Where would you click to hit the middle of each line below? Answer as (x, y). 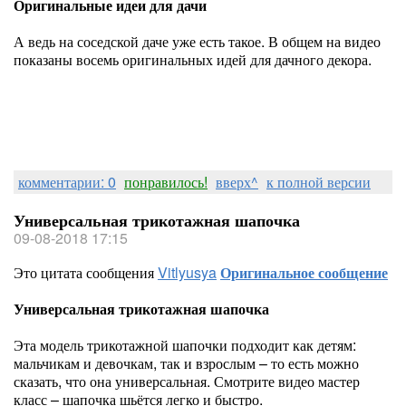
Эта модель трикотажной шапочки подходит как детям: (185, 345)
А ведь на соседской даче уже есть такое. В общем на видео (197, 41)
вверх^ (237, 182)
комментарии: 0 (67, 182)
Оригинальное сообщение (304, 272)
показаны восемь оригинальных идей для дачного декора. (194, 59)
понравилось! (166, 182)
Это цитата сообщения (86, 272)
